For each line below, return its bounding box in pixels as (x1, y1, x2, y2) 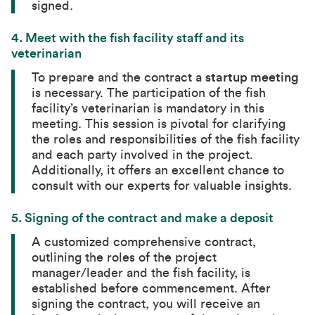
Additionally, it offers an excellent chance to (32, 164, 285, 176)
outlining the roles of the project (32, 251, 217, 264)
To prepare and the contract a (32, 71, 206, 84)
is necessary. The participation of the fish (32, 86, 266, 99)
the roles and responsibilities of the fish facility (32, 133, 300, 146)
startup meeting (205, 71, 300, 84)
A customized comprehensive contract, (32, 236, 257, 248)
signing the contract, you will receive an (32, 297, 261, 310)
